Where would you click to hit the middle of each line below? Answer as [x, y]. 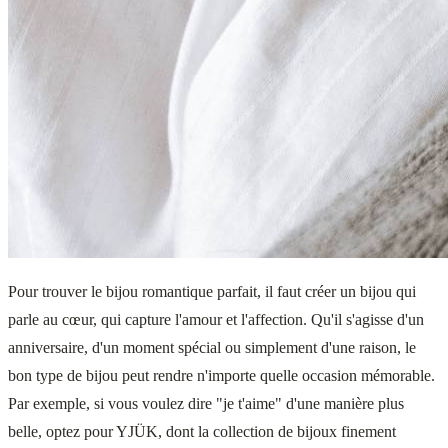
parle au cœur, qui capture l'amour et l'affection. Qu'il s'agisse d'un [216, 320]
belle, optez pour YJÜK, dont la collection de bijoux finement [202, 432]
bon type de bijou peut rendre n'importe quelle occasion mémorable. [221, 376]
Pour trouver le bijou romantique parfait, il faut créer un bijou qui [212, 292]
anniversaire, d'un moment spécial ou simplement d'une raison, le [212, 348]
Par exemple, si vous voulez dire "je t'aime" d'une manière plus [206, 404]
